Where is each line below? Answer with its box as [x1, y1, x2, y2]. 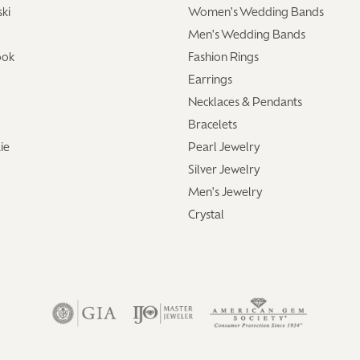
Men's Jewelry [188, 186, 263, 199]
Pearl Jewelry [188, 141, 260, 154]
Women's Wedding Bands [188, 6, 324, 19]
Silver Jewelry [188, 164, 260, 177]
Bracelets [188, 119, 237, 132]
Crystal [188, 209, 224, 222]
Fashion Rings [188, 51, 259, 64]
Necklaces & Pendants [188, 96, 302, 109]
